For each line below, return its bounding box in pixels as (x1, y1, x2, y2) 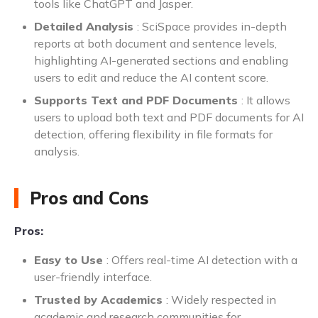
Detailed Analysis (34, 18, 137, 33)
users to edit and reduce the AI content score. (34, 70, 268, 84)
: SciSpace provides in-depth (137, 18, 287, 33)
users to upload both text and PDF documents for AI (34, 109, 304, 124)
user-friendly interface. (34, 269, 152, 284)
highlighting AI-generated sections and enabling (34, 53, 288, 67)
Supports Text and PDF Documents (34, 92, 241, 107)
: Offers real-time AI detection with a (106, 252, 297, 267)
